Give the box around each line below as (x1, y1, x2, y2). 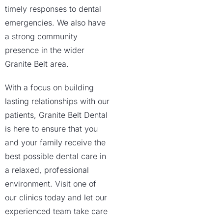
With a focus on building (5, 82, 94, 92)
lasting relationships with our (5, 96, 110, 106)
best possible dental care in (5, 151, 106, 161)
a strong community (5, 31, 78, 41)
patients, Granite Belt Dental (5, 110, 108, 120)
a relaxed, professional (5, 165, 89, 175)
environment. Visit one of (5, 179, 96, 189)
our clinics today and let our (5, 192, 107, 202)
